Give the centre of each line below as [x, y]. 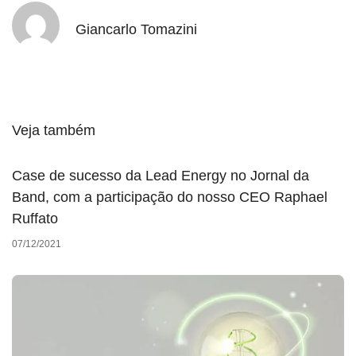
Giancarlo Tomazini [136, 29]
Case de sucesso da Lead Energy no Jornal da [161, 176]
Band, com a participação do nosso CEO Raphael [170, 197]
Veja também [54, 131]
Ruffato [35, 219]
